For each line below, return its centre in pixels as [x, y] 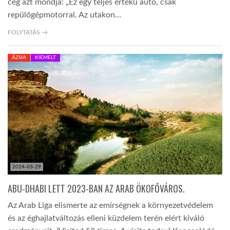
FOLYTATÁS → [28, 33]
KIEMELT [45, 58]
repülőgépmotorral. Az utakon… [64, 15]
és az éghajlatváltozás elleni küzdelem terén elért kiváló [106, 218]
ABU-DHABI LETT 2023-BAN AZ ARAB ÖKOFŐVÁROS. [96, 189]
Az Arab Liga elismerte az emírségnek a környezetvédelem [110, 206]
